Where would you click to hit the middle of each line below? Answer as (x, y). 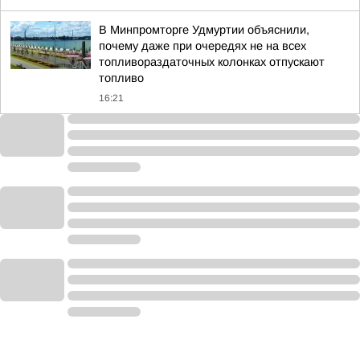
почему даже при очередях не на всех (202, 46)
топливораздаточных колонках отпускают (212, 62)
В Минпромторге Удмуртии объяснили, (204, 30)
